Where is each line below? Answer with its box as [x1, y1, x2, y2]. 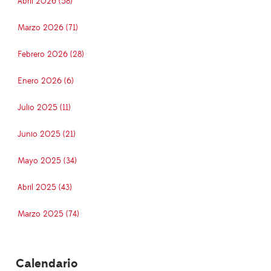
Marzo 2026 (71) [18, 22, 78, 34]
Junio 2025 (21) [18, 129, 76, 140]
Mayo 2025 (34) [18, 155, 77, 167]
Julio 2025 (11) [18, 102, 71, 114]
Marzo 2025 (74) [18, 209, 79, 220]
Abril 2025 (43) [18, 182, 72, 194]
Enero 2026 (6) [18, 76, 74, 87]
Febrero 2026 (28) [18, 49, 84, 60]
